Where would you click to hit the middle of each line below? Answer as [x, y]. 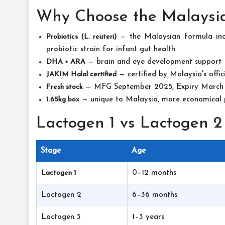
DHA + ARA [66, 62]
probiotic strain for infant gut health [111, 49]
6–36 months [155, 195]
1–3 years [148, 217]
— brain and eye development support [153, 62]
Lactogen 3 [61, 217]
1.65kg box [63, 100]
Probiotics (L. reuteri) [82, 37]
